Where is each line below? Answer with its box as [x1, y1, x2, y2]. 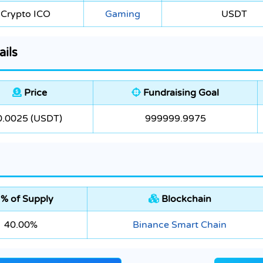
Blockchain [159, 193, 211, 205]
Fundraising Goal [141, 87, 219, 99]
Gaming [105, 8, 140, 21]
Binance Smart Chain [133, 219, 227, 231]
